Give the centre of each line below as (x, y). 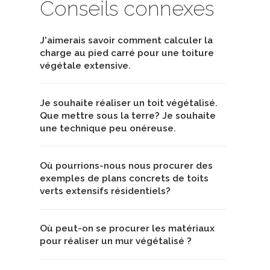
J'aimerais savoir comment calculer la (126, 40)
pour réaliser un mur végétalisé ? (116, 241)
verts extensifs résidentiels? (105, 191)
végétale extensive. (85, 65)
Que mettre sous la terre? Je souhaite (128, 115)
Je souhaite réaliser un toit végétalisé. (129, 103)
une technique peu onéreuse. (108, 128)
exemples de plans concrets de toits (124, 179)
